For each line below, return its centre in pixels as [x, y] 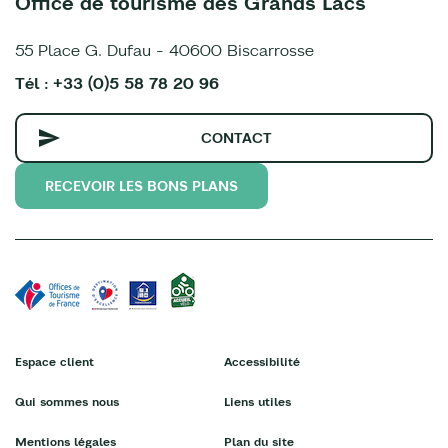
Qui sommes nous [67, 402]
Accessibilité [262, 362]
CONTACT [236, 138]
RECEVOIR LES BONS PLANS [141, 186]
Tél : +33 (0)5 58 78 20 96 [117, 83]
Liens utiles [257, 402]
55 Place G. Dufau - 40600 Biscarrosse [164, 50]
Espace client [54, 362]
